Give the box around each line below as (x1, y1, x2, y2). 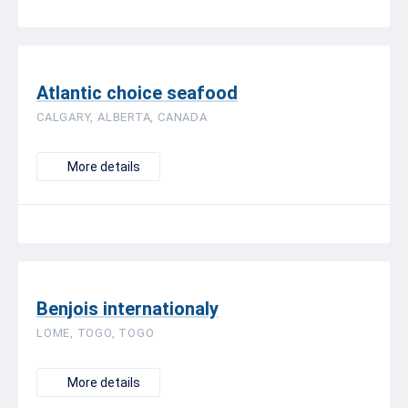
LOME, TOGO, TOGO (36, 326, 155, 340)
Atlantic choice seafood (36, 82, 238, 104)
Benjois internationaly (36, 298, 219, 320)
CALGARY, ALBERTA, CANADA (36, 110, 208, 124)
